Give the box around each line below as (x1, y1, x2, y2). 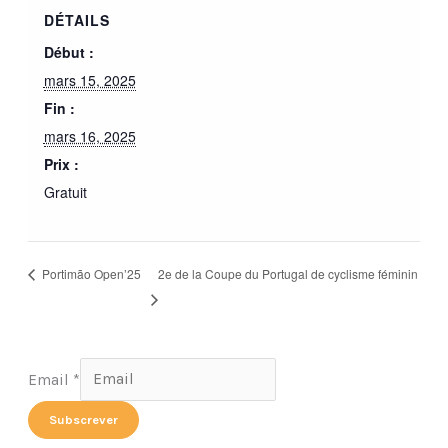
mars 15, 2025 (43, 70, 136, 91)
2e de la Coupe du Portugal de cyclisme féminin (157, 264, 418, 282)
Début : (43, 42, 94, 63)
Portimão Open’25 (39, 265, 142, 283)
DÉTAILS (43, 10, 110, 31)
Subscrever (49, 411, 119, 427)
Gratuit (43, 182, 87, 203)
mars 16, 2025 (43, 126, 136, 147)
